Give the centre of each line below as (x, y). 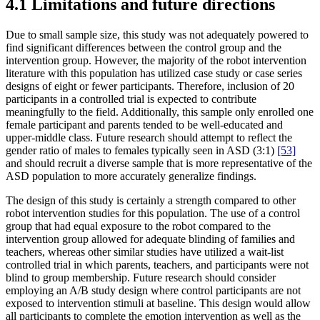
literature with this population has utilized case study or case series (154, 73)
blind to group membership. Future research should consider (141, 277)
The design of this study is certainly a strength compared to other (151, 200)
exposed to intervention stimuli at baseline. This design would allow (158, 303)
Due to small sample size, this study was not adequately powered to (157, 34)
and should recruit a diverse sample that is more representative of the (159, 163)
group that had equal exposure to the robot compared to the (138, 226)
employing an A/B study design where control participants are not (153, 290)
